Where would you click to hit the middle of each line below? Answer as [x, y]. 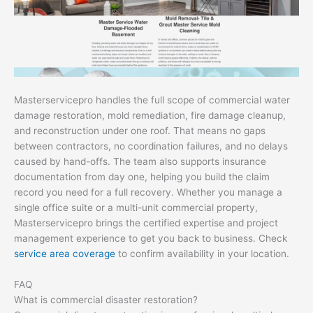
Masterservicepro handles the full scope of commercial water [152, 100]
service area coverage [65, 253]
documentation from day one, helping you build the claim [142, 176]
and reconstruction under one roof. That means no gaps [140, 130]
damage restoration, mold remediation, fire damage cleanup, [150, 115]
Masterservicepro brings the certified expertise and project [146, 223]
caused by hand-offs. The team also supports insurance [140, 161]
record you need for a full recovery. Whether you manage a [148, 192]
